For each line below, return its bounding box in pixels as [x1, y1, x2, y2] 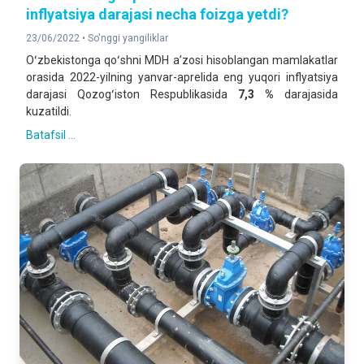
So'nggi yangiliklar [88, 32, 168, 44]
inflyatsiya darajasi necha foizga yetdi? [26, 6, 288, 23]
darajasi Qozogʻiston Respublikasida [26, 88, 238, 101]
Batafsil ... [26, 128, 76, 141]
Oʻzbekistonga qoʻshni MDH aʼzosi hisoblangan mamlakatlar [26, 54, 338, 67]
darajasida [274, 88, 338, 101]
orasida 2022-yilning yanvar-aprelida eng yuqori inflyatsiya [26, 71, 338, 84]
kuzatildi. [26, 105, 71, 118]
